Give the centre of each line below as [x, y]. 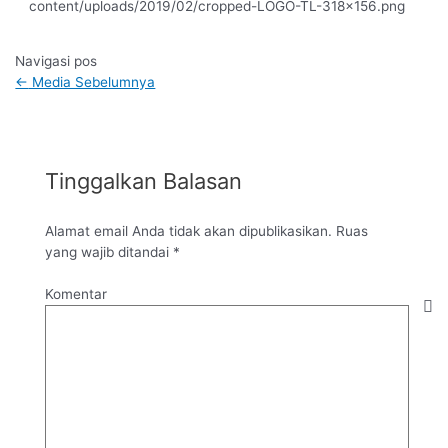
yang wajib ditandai [108, 252]
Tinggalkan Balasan [143, 181]
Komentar [75, 293]
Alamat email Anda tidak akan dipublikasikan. [188, 231]
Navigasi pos [56, 61]
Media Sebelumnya [92, 82]
